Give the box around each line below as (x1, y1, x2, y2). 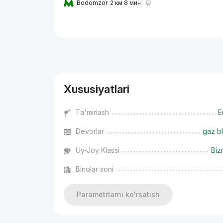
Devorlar (76, 127, 105, 135)
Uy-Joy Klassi (76, 146, 120, 154)
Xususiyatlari (64, 83, 130, 96)
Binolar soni (76, 165, 114, 173)
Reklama (56, 47, 78, 53)
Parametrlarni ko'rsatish (77, 190, 160, 199)
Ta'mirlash (76, 108, 110, 116)
